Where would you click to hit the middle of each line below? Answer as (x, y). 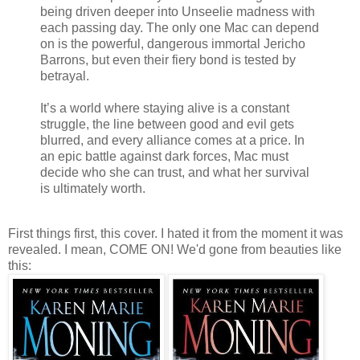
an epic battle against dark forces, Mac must (164, 157)
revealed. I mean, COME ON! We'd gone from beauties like (175, 250)
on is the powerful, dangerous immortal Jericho (173, 44)
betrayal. (65, 76)
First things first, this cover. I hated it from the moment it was (176, 234)
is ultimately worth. (93, 189)
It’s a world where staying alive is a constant (165, 108)
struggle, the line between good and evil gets (167, 125)
